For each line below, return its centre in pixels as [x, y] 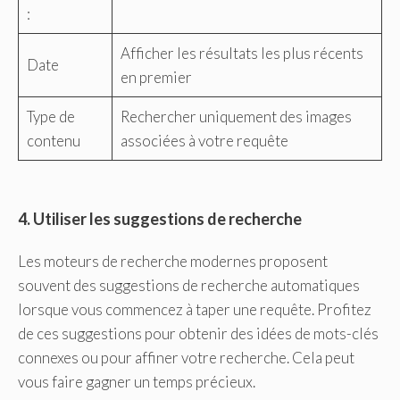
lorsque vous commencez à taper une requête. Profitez [195, 310]
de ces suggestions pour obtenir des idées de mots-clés [198, 334]
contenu [53, 141]
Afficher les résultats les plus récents [242, 54]
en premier [156, 78]
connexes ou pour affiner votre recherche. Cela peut [186, 358]
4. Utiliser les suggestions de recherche [160, 219]
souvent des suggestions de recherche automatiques [189, 286]
